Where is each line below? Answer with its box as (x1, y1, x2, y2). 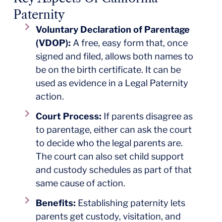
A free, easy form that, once (70, 37, 188, 48)
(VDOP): (35, 37, 71, 48)
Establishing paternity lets (77, 197, 185, 208)
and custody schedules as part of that (35, 164, 192, 175)
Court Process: (35, 111, 102, 121)
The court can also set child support (35, 151, 184, 162)
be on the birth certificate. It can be (35, 64, 181, 75)
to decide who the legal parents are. (35, 137, 183, 148)
